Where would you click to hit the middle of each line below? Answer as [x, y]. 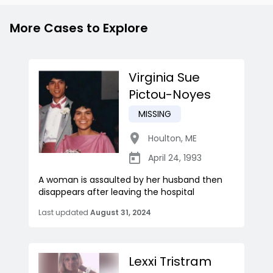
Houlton [165, 139]
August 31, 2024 [121, 213]
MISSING [155, 114]
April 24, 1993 [175, 158]
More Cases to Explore [79, 28]
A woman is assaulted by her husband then [130, 180]
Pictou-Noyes [170, 95]
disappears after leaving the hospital [116, 192]
